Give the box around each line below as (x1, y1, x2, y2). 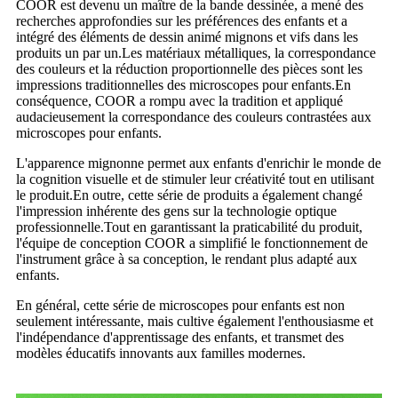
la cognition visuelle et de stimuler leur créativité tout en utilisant (16, 171, 374, 187)
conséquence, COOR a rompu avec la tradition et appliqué (16, 92, 343, 108)
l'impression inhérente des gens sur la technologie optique (16, 203, 337, 219)
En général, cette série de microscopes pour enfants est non (16, 297, 345, 313)
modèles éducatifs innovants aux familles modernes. (16, 345, 306, 361)
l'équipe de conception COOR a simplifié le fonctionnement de (16, 235, 368, 251)
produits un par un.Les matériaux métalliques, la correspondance (16, 44, 376, 60)
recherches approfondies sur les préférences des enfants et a (16, 12, 347, 28)
